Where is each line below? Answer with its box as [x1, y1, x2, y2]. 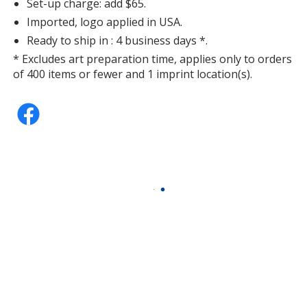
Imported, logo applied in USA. [27, 14, 183, 29]
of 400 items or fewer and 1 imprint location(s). [13, 66, 253, 82]
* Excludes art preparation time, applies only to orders [13, 51, 293, 66]
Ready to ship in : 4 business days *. [27, 32, 208, 48]
